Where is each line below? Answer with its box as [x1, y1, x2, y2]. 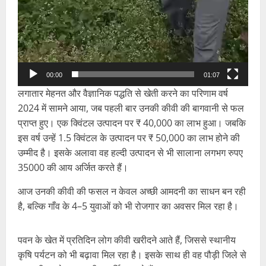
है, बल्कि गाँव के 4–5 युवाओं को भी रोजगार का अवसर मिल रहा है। [18, 199, 239, 213]
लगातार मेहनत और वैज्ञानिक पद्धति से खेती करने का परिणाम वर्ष [18, 87, 228, 100]
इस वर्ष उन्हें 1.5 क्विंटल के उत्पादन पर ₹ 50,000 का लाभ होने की [18, 131, 240, 145]
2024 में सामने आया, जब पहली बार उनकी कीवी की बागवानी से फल [18, 102, 244, 115]
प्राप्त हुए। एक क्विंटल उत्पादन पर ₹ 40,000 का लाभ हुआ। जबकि [18, 116, 246, 130]
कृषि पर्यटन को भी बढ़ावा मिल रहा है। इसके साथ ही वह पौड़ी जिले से [18, 248, 246, 262]
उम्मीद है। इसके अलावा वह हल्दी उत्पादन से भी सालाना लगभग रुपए [18, 146, 243, 160]
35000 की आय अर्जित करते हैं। [18, 161, 128, 175]
